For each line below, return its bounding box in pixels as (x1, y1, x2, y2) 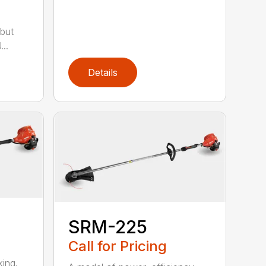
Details (88, 66, 118, 79)
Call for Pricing (68, 237, 167, 255)
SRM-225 (68, 216, 148, 238)
